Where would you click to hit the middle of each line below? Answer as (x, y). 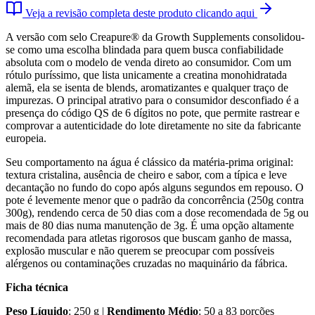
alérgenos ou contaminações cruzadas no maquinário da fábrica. (147, 263)
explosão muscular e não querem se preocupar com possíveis (140, 250)
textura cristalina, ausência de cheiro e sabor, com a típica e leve (146, 174)
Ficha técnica (37, 287)
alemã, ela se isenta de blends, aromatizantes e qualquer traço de (147, 87)
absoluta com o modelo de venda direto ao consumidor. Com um (148, 62)
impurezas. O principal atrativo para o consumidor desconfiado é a (152, 100)
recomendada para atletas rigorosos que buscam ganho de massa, (149, 238)
